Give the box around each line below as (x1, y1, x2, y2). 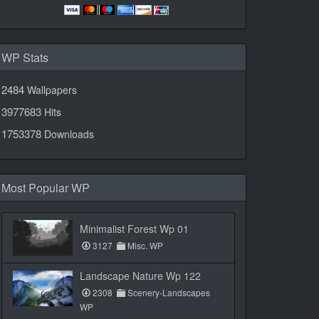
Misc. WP (125, 239, 163, 251)
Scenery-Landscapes (125, 286, 210, 298)
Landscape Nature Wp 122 (80, 268, 201, 283)
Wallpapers (24, 83, 77, 97)
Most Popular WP (1, 179, 90, 196)
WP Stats (1, 49, 48, 66)
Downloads (41, 127, 94, 141)
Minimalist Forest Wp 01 (80, 221, 189, 236)
